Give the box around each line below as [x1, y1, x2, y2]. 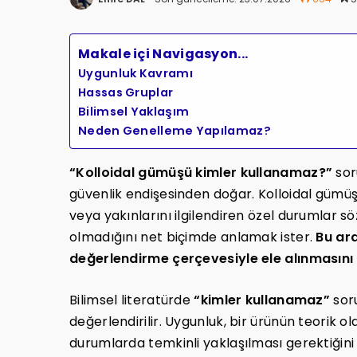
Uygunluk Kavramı [78, 65, 193, 82]
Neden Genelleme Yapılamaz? [78, 123, 271, 139]
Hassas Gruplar [78, 84, 174, 101]
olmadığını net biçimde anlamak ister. [69, 228, 316, 247]
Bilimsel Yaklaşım [78, 104, 190, 120]
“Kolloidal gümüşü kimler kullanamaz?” [69, 163, 333, 182]
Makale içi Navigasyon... [78, 45, 249, 64]
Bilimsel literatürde [69, 291, 194, 310]
